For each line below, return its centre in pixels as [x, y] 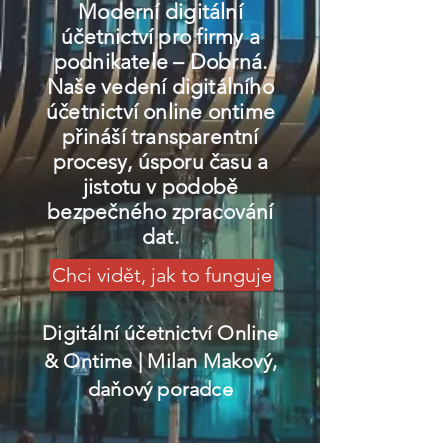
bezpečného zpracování [160, 211]
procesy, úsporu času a [160, 161]
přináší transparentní [160, 136]
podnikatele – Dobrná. [160, 61]
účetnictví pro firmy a [160, 36]
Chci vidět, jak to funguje [162, 275]
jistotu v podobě [160, 186]
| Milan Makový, [207, 361]
